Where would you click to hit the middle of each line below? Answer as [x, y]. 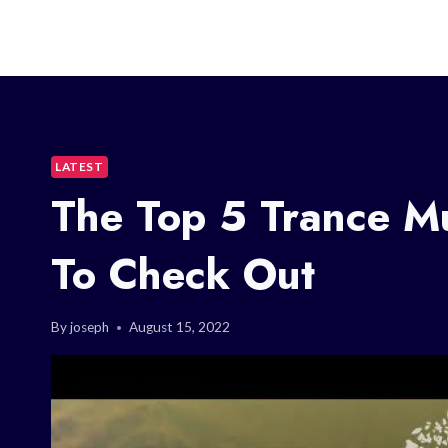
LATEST [79, 166]
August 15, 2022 [180, 327]
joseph [90, 327]
